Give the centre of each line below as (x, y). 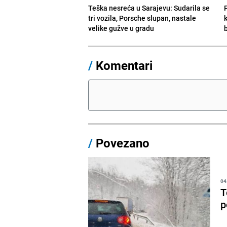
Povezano (121, 143)
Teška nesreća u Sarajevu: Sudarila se (149, 8)
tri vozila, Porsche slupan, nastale (142, 18)
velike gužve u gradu (121, 28)
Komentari (124, 65)
